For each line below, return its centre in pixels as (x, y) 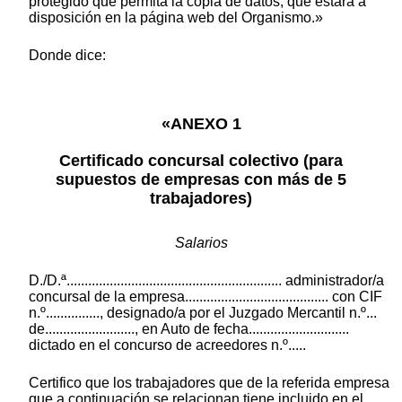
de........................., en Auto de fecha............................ (189, 328)
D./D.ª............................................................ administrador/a (206, 280)
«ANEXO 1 (201, 123)
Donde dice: (67, 56)
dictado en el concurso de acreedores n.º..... (167, 345)
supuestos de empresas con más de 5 (201, 179)
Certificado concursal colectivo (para (201, 160)
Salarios (201, 242)
